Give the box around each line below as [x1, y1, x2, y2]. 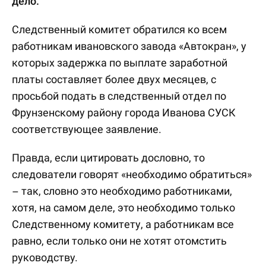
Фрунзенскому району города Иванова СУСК [12, 106, 236, 119]
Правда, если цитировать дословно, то [12, 151, 205, 164]
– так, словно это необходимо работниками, [12, 185, 232, 197]
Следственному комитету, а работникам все [12, 218, 234, 230]
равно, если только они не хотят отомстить [12, 235, 227, 247]
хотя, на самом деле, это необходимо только [12, 201, 235, 214]
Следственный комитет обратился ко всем [12, 23, 227, 36]
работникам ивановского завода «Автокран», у [12, 40, 246, 52]
